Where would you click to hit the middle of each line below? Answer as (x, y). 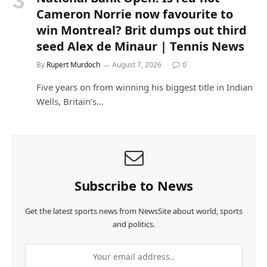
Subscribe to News (134, 185)
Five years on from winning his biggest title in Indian (145, 87)
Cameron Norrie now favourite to (135, 14)
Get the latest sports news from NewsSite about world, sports (134, 211)
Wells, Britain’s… (70, 101)
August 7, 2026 (137, 64)
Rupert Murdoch (73, 64)
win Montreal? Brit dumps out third (142, 30)
